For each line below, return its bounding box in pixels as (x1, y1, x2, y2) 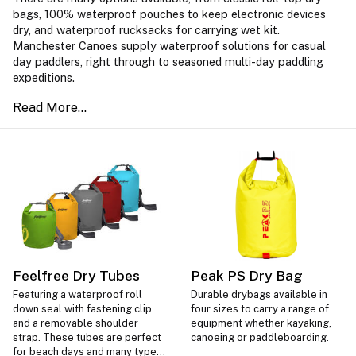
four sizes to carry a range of (191, 303, 329, 315)
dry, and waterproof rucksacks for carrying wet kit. (13, 23, 280, 37)
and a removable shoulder (13, 317, 138, 330)
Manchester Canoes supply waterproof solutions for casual (13, 39, 326, 53)
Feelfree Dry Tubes (13, 266, 140, 284)
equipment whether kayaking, (191, 317, 331, 330)
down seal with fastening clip (13, 303, 152, 315)
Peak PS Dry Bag (191, 266, 303, 284)
